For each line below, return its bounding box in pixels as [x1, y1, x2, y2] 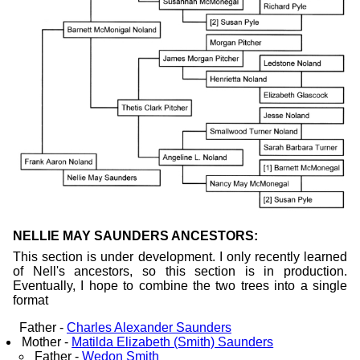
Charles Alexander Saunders [67, 321, 231, 335]
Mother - [22, 335, 72, 350]
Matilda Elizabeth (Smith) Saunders [72, 335, 274, 350]
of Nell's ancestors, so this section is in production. [13, 264, 347, 279]
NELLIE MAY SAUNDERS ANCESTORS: [13, 229, 258, 243]
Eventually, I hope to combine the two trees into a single [13, 279, 347, 293]
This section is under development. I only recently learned [13, 250, 347, 264]
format [13, 293, 48, 308]
